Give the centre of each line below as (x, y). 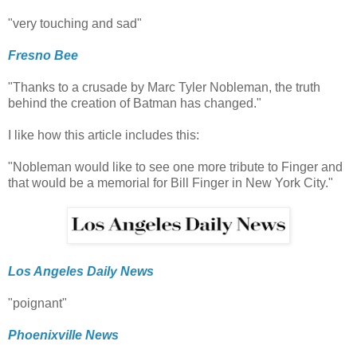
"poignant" (37, 304)
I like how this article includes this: (104, 135)
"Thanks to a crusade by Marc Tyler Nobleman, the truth (164, 88)
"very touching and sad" (75, 24)
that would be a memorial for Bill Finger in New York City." (171, 183)
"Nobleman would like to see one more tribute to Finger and (175, 167)
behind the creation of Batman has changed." (135, 104)
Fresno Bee (43, 56)
